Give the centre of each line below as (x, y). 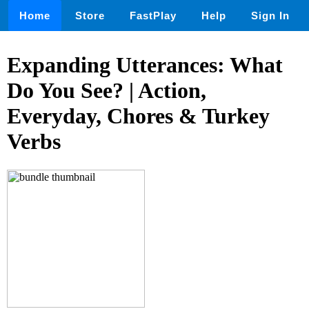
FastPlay (153, 16)
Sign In (270, 16)
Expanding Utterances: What (145, 65)
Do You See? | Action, (107, 91)
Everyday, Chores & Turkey (138, 116)
